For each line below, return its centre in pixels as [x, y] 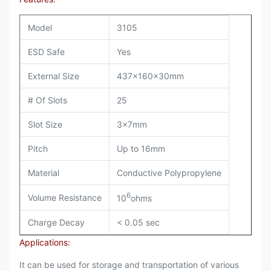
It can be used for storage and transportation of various [129, 265]
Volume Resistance [65, 198]
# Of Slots [47, 100]
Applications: [45, 242]
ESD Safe [46, 52]
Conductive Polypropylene [169, 173]
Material [44, 173]
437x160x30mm [150, 76]
